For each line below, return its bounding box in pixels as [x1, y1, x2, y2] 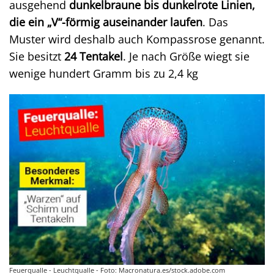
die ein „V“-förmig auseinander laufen [9, 14, 202, 29]
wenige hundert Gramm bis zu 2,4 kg [9, 65, 198, 81]
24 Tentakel [64, 48, 123, 64]
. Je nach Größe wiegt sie [123, 48, 250, 64]
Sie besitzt [9, 48, 64, 64]
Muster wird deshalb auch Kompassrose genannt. [9, 31, 265, 46]
